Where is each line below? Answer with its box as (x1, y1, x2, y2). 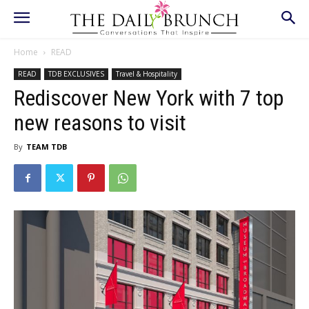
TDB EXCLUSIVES (48, 69, 104, 79)
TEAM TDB (26, 141, 67, 152)
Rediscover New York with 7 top (14, 85, 283, 111)
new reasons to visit (14, 110, 186, 136)
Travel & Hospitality (116, 69, 177, 79)
